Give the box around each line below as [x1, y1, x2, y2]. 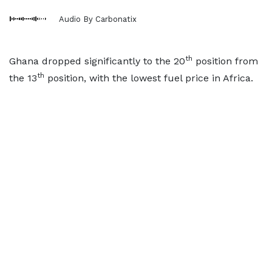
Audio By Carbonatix [59, 14, 137, 24]
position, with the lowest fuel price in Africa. [44, 72, 253, 84]
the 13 [9, 72, 37, 84]
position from [192, 55, 258, 67]
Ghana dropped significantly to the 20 [9, 55, 185, 67]
